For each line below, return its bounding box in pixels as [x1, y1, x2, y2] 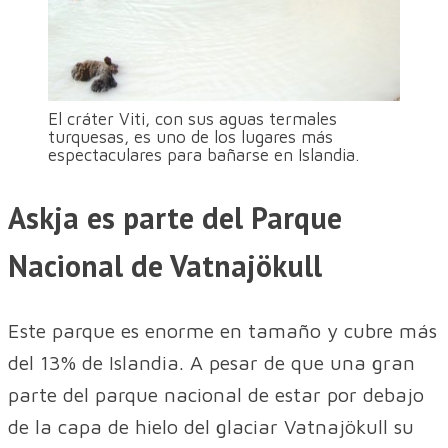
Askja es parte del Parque [8, 197, 342, 237]
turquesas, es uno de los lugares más [48, 126, 333, 147]
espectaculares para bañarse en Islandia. [48, 144, 359, 165]
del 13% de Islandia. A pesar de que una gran [8, 350, 415, 374]
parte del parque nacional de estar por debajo [8, 382, 424, 406]
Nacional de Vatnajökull [8, 245, 322, 285]
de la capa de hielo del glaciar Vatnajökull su [8, 414, 414, 438]
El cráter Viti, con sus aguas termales [48, 108, 337, 129]
